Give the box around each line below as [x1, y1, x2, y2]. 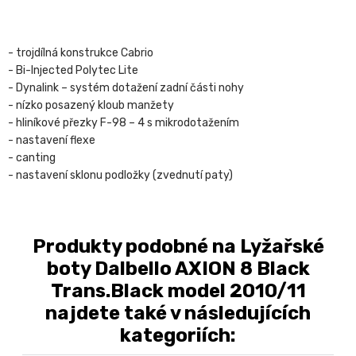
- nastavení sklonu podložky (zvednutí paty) [8, 168, 233, 183]
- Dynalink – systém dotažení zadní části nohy [8, 81, 244, 95]
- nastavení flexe [8, 133, 95, 148]
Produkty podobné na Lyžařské [32, 235, 324, 258]
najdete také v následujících [45, 302, 311, 325]
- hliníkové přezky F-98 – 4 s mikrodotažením [8, 116, 239, 130]
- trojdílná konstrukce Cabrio [8, 46, 153, 60]
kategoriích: [120, 324, 236, 347]
